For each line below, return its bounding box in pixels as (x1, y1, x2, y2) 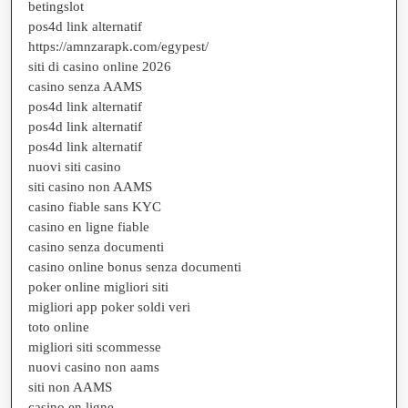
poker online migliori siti (28, 279, 168, 294)
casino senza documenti (28, 239, 164, 254)
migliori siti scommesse (28, 339, 161, 354)
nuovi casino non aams (28, 359, 159, 374)
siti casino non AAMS (28, 178, 152, 194)
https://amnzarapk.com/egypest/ (28, 38, 209, 54)
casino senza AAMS (28, 78, 142, 94)
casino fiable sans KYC (28, 199, 161, 214)
